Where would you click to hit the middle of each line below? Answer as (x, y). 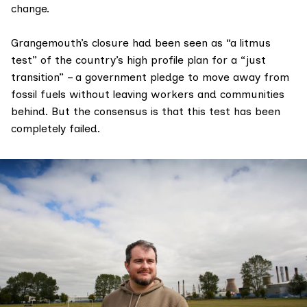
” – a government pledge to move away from (174, 77)
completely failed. (56, 128)
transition (35, 77)
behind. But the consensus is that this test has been (146, 111)
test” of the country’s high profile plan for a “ (128, 60)
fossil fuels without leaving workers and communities (148, 94)
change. (30, 8)
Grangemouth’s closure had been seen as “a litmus (141, 42)
